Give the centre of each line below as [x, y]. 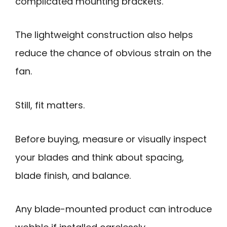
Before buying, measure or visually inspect [111, 139]
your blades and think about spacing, [100, 157]
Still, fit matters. [50, 105]
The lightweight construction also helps [104, 35]
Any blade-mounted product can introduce [113, 209]
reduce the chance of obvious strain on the [113, 53]
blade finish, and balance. [73, 175]
